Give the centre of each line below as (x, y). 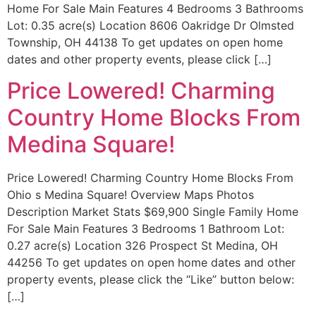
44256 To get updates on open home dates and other (151, 262)
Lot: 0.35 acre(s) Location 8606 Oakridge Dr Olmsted (151, 25)
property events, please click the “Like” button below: (151, 279)
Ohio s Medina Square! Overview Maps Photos (130, 194)
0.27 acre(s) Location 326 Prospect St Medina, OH (142, 245)
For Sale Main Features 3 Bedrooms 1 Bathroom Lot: (146, 228)
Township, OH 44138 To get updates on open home (145, 42)
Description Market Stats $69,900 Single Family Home (153, 211)
